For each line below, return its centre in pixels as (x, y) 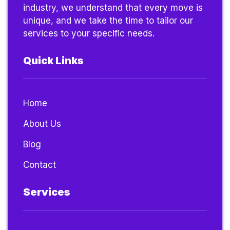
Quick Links (53, 61)
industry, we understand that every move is (113, 8)
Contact (40, 165)
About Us (42, 124)
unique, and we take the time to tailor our (108, 21)
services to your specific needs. (89, 34)
